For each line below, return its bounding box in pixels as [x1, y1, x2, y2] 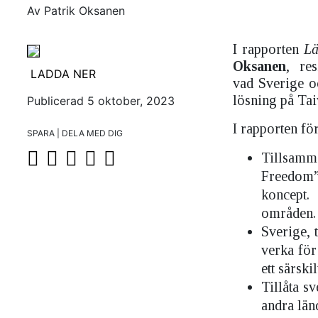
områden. [261, 205, 317, 221]
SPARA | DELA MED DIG [27, 128, 123, 138]
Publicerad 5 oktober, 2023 [27, 94, 175, 108]
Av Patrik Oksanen [27, 4, 125, 18]
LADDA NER [31, 67, 96, 81]
